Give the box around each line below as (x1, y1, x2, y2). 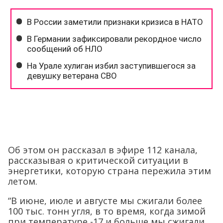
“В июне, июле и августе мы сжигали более (8, 195, 202, 207)
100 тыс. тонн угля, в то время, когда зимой (8, 205, 206, 217)
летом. (8, 175, 37, 187)
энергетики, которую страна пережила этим (8, 165, 211, 177)
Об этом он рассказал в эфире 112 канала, (8, 144, 198, 156)
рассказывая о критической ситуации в (8, 154, 188, 166)
